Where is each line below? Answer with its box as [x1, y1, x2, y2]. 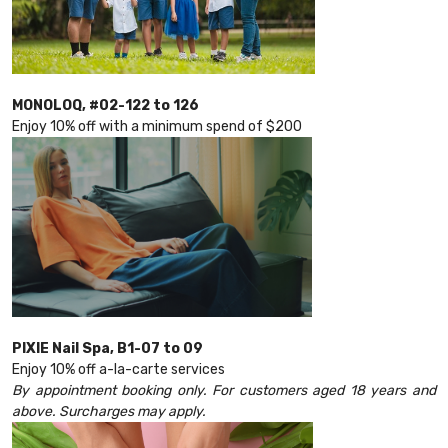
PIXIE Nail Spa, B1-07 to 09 [12, 340, 203, 358]
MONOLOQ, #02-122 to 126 [12, 97, 199, 115]
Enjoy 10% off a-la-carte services [12, 361, 225, 379]
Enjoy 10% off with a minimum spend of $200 [12, 118, 305, 136]
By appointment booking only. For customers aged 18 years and [12, 382, 436, 400]
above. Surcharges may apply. [12, 403, 209, 421]
